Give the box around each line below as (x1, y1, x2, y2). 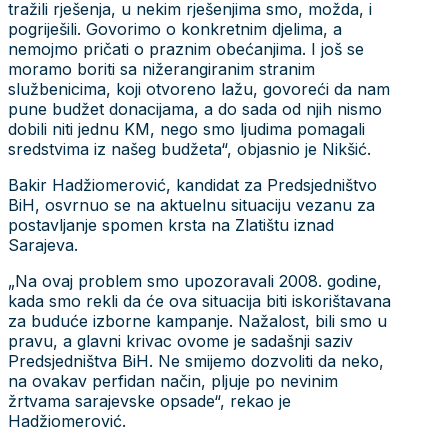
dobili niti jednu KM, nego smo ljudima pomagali (8, 118, 365, 139)
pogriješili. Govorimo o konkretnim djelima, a (8, 18, 342, 39)
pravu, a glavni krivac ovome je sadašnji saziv (8, 330, 353, 351)
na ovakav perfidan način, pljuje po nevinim (8, 370, 338, 391)
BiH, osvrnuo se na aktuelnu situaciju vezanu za (8, 194, 375, 215)
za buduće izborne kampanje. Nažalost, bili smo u (8, 310, 387, 331)
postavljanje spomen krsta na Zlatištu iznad (8, 214, 334, 235)
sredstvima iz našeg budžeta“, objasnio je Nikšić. (8, 138, 371, 159)
